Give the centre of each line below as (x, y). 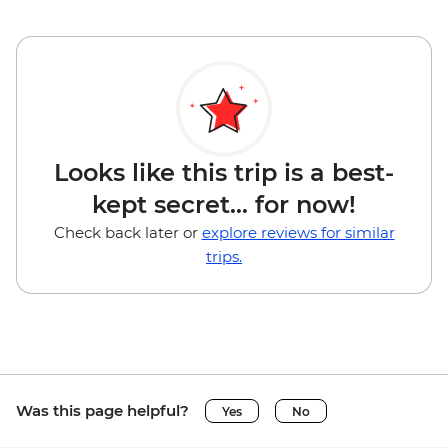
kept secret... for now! (224, 205)
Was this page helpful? (102, 411)
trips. (224, 257)
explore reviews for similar (298, 233)
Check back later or (127, 233)
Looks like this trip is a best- (224, 173)
